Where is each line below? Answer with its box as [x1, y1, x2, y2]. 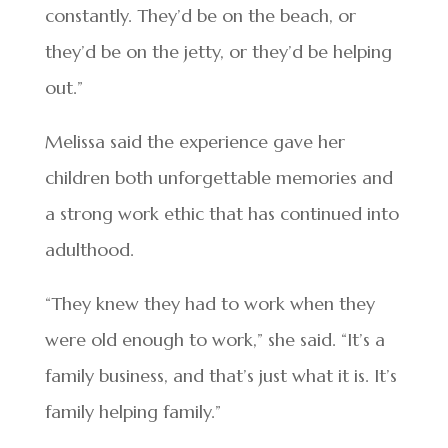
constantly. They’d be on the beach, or [44, 4, 356, 28]
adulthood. [44, 238, 134, 262]
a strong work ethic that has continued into [44, 202, 399, 226]
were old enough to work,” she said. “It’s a [44, 328, 385, 352]
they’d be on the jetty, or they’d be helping [44, 40, 392, 64]
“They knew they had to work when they [44, 292, 375, 316]
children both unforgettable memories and [44, 166, 393, 190]
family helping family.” [44, 400, 221, 424]
